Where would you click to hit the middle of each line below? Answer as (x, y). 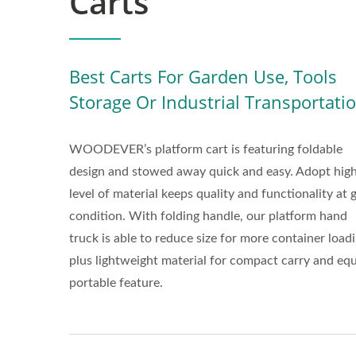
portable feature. (116, 283)
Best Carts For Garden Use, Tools (203, 76)
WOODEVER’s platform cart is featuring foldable (206, 149)
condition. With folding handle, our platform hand (208, 216)
